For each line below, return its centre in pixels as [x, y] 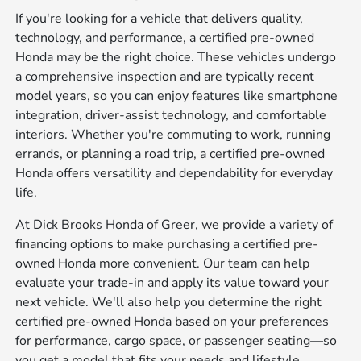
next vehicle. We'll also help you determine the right [169, 302]
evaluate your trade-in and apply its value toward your [172, 282]
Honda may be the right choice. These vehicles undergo [176, 57]
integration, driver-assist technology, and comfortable [171, 115]
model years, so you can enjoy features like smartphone [177, 95]
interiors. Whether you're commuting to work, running [173, 134]
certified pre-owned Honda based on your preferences [172, 321]
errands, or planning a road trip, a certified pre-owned [170, 154]
